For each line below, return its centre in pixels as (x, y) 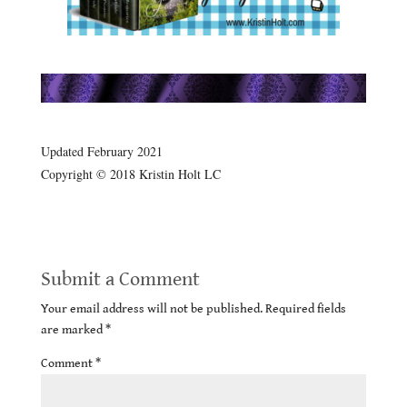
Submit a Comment (120, 279)
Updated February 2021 (101, 151)
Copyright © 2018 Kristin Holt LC (130, 174)
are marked (73, 329)
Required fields (305, 308)
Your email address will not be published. (151, 308)
